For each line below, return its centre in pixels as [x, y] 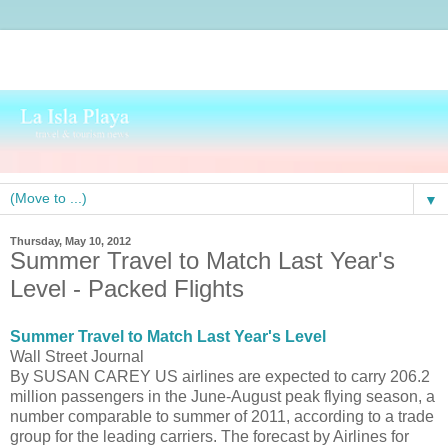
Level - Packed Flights [127, 288]
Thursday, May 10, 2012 [70, 240]
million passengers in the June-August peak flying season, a [222, 396]
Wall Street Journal [77, 356]
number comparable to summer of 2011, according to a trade [222, 416]
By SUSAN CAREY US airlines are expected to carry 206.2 [220, 376]
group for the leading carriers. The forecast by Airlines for [209, 436]
